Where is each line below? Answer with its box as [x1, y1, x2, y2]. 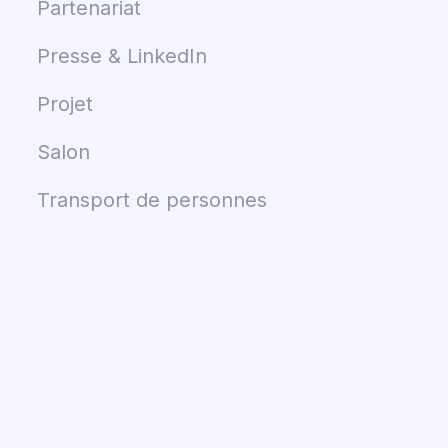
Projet [36, 91, 93, 116]
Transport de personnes [36, 187, 267, 212]
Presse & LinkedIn [36, 43, 207, 68]
